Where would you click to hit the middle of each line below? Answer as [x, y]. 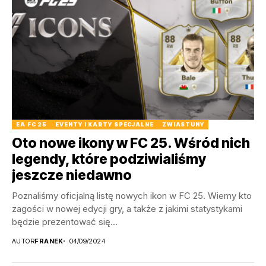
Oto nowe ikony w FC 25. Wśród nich [131, 143]
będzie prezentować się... [65, 221]
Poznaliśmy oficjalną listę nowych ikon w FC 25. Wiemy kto [132, 195]
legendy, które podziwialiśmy [109, 159]
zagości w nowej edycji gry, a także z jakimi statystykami [127, 208]
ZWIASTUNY [183, 124]
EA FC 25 [32, 124]
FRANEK [49, 241]
